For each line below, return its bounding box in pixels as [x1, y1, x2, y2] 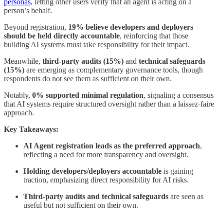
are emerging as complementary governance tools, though [24, 66, 203, 74]
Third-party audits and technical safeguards [23, 192, 168, 201]
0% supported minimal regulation [32, 91, 144, 100]
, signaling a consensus [144, 91, 214, 100]
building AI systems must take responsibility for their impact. [4, 40, 189, 49]
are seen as [168, 192, 203, 201]
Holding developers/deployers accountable [23, 167, 162, 176]
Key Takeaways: [4, 125, 58, 134]
